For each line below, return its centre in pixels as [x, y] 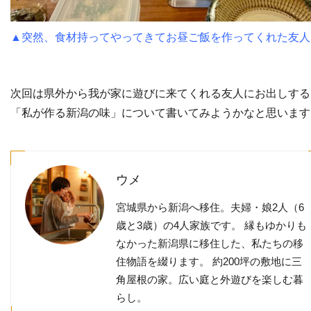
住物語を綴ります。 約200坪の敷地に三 [209, 261]
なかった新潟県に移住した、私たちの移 [209, 243]
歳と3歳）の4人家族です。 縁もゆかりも [211, 225]
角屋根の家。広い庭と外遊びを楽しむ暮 [209, 279]
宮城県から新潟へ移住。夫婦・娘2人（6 [210, 207]
